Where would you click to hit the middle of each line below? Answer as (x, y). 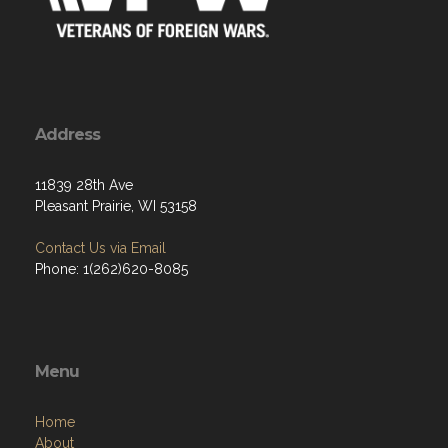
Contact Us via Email (100, 248)
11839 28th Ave (84, 185)
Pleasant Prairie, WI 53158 (116, 206)
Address (67, 134)
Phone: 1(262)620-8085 (111, 269)
